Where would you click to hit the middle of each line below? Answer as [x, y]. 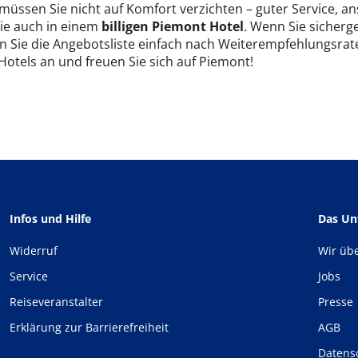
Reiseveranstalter [56, 302]
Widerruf [34, 251]
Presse [336, 302]
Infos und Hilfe [50, 219]
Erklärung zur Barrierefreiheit [89, 327]
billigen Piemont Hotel [172, 26]
